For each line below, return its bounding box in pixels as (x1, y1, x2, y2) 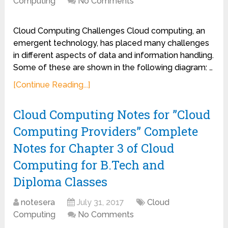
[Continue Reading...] (13, 80, 91, 90)
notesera (21, 197, 55, 207)
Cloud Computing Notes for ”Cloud (13, 106, 211, 123)
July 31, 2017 (77, 197, 125, 207)
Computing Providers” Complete (13, 123, 198, 139)
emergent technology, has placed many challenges (13, 38, 210, 48)
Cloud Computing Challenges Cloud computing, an (13, 26, 206, 36)
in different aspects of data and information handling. (13, 50, 214, 60)
